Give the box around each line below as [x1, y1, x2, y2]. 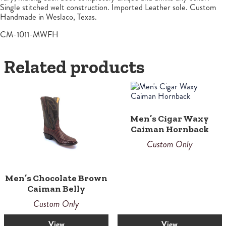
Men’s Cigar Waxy [130, 113, 209, 125]
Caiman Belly [27, 183, 86, 194]
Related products [4, 55, 145, 78]
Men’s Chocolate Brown [5, 172, 108, 184]
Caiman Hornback [130, 124, 209, 135]
